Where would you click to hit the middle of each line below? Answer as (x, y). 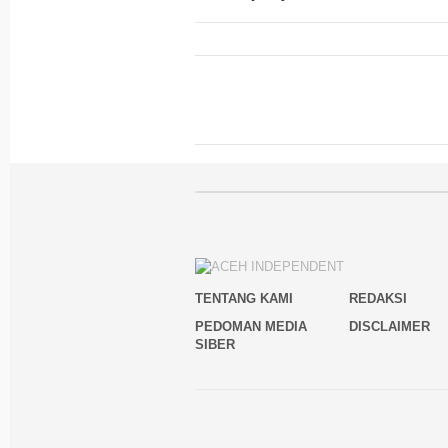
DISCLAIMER (390, 326)
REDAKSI (378, 298)
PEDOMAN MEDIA (251, 326)
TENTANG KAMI (244, 298)
